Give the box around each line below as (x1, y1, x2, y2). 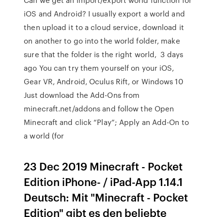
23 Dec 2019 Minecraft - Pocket (24, 158, 183, 173)
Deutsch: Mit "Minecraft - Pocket (24, 189, 188, 204)
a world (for (24, 130, 66, 141)
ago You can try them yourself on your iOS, (24, 62, 174, 73)
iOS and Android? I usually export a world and (24, 8, 185, 19)
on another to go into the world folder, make (24, 35, 180, 46)
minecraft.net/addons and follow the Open (24, 103, 174, 114)
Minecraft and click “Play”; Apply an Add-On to (24, 117, 189, 127)
